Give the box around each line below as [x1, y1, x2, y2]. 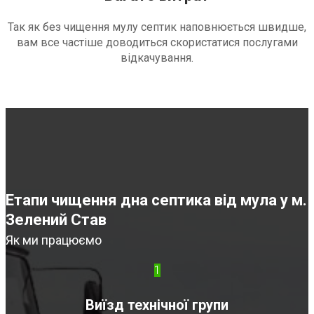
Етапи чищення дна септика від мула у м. [6, 191, 307, 210]
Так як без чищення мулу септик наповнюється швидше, [8, 20, 306, 34]
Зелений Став [6, 211, 107, 229]
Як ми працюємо [6, 233, 102, 248]
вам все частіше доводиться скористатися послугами [16, 36, 298, 50]
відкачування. [121, 51, 193, 65]
